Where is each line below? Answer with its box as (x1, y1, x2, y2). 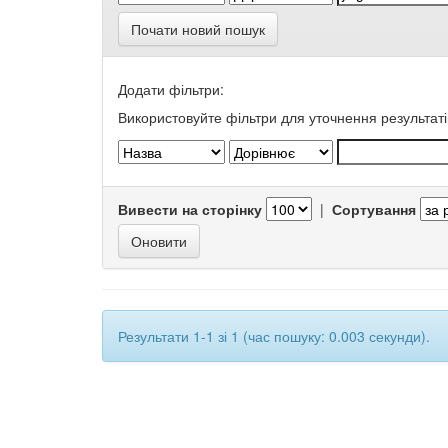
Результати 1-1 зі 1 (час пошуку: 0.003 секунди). (118, 326, 430, 346)
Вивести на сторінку (118, 199, 262, 219)
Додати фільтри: (118, 79, 224, 99)
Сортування (332, 199, 416, 219)
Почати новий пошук (131, 19, 265, 39)
